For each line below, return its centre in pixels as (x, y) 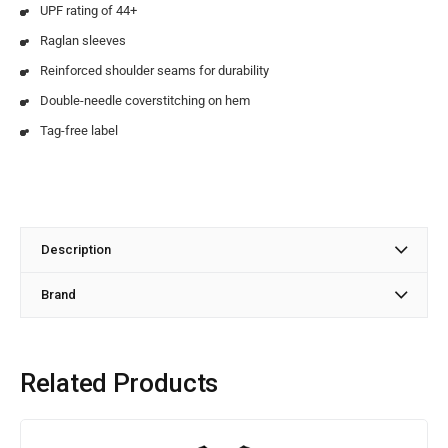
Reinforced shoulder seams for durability (154, 70)
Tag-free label (79, 130)
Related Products (119, 382)
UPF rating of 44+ (88, 10)
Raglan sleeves (83, 40)
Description (76, 249)
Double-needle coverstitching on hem (145, 100)
